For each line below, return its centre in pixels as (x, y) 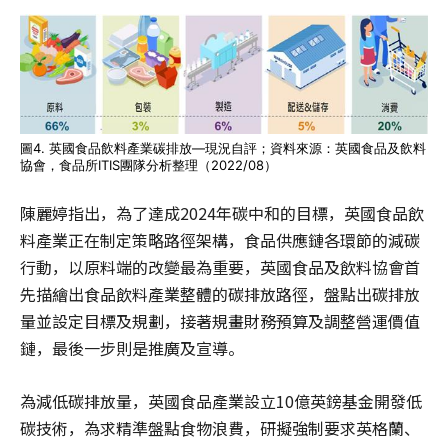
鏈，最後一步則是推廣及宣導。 (132, 347)
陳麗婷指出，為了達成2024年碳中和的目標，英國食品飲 (222, 212)
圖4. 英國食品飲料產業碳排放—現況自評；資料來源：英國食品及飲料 (223, 147)
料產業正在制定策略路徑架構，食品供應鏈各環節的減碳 (220, 239)
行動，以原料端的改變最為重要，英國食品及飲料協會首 (220, 266)
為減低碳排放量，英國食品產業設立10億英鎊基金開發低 (221, 400)
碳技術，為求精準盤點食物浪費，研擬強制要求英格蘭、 (220, 427)
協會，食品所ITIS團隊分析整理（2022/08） (148, 164)
